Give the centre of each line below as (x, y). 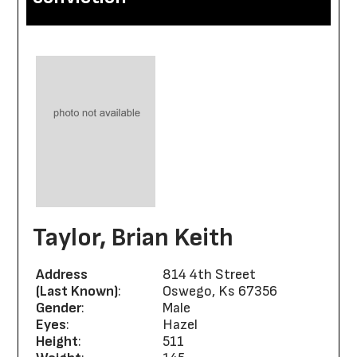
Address (62, 275)
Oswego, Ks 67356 (220, 291)
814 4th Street (210, 275)
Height (57, 341)
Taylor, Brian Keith (133, 238)
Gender (59, 308)
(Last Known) (77, 291)
